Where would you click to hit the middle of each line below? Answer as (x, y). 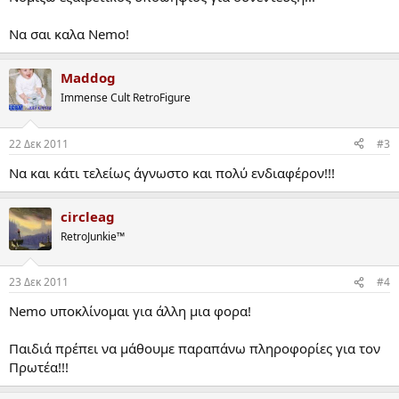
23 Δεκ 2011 (39, 282)
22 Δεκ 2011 (39, 143)
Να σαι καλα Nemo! (69, 34)
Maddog (88, 78)
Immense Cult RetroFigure (126, 98)
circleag (88, 216)
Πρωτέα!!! (39, 367)
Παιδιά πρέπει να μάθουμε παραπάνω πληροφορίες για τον (195, 349)
